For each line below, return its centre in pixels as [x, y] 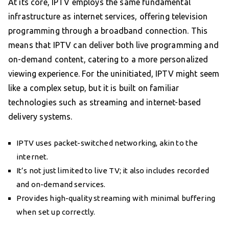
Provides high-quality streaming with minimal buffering [116, 198]
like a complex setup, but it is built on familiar [94, 88]
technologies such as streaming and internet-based [105, 102]
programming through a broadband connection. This [108, 31]
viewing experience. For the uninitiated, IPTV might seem [114, 74]
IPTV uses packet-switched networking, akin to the [107, 143]
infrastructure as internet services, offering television [108, 17]
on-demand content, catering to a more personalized [108, 60]
